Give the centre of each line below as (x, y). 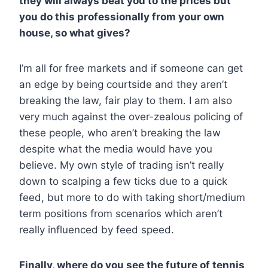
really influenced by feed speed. (97, 230)
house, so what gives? (75, 33)
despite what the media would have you (116, 149)
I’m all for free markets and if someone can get (131, 68)
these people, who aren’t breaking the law (120, 133)
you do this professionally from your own (122, 17)
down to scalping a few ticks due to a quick (123, 182)
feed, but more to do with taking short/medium (132, 198)
